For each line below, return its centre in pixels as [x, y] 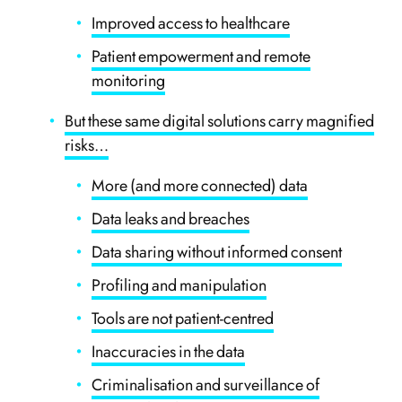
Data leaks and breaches [171, 219]
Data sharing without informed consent [217, 252]
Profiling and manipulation [179, 285]
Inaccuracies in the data [169, 352]
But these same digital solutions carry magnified [220, 121]
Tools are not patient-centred [183, 319]
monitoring [129, 81]
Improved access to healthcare [191, 23]
